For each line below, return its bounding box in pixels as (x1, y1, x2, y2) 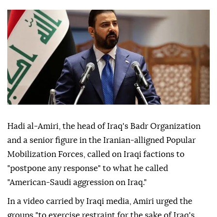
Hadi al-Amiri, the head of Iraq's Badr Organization (7, 122, 201, 131)
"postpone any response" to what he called (7, 164, 168, 173)
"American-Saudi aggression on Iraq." (7, 178, 147, 187)
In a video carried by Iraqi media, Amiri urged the (7, 197, 192, 206)
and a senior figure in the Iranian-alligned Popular (7, 136, 196, 145)
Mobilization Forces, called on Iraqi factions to (7, 150, 185, 159)
